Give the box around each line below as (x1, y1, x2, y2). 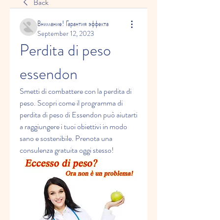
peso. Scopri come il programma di (20, 97, 123, 109)
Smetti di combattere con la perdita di (20, 85, 132, 97)
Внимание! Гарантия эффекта (37, 18, 109, 29)
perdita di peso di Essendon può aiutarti (20, 109, 137, 120)
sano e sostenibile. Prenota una (20, 133, 112, 144)
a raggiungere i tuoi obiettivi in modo (20, 121, 127, 132)
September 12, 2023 (37, 28, 94, 38)
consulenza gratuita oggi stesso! (20, 144, 114, 156)
